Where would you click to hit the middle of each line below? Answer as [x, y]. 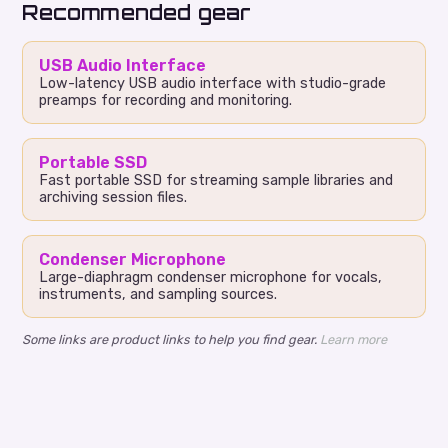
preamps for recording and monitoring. [166, 101]
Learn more [354, 340]
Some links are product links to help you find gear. [171, 340]
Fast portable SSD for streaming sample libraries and [216, 181]
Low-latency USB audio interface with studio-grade [213, 84]
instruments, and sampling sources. [158, 295]
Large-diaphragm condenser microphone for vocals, [211, 278]
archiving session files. [113, 198]
